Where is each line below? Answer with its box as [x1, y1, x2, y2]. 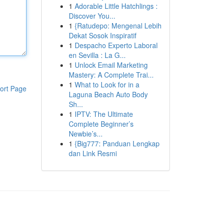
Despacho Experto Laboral [74, 40, 158, 50]
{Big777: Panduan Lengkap [74, 138, 160, 148]
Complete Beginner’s [68, 119, 134, 129]
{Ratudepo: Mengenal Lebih [74, 21, 162, 30]
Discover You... [68, 11, 115, 21]
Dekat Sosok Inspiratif [68, 30, 137, 40]
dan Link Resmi [68, 148, 117, 158]
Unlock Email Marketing [74, 60, 148, 70]
